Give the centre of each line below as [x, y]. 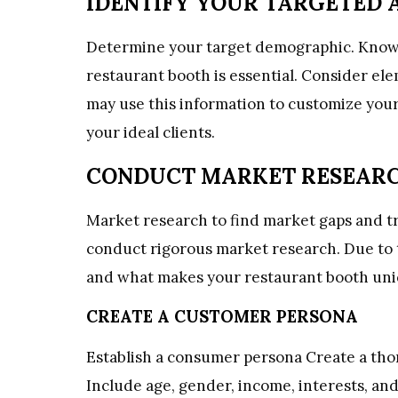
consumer [203, 358]
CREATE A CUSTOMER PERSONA [222, 317]
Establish [119, 358]
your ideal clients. [151, 132]
